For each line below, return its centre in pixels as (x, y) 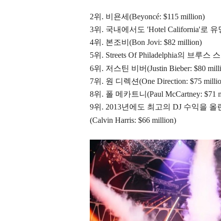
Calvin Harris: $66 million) (134, 120)
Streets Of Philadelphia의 (146, 55)
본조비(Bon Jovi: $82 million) (154, 42)
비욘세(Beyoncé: (133, 16)
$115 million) (184, 16)
